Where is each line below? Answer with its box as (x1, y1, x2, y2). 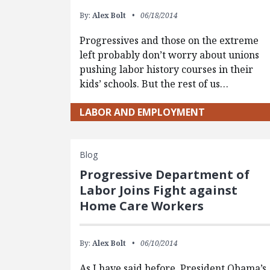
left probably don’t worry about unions (80, 48, 260, 61)
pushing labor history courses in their (80, 62, 254, 76)
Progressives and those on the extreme (80, 33, 259, 47)
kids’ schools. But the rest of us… (80, 77, 229, 90)
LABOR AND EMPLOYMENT (80, 105, 206, 119)
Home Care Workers (80, 197, 204, 214)
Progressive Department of (80, 166, 250, 183)
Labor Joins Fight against (80, 181, 238, 198)
